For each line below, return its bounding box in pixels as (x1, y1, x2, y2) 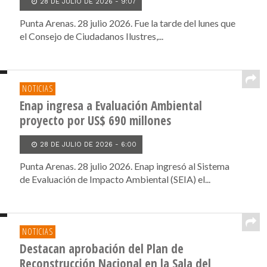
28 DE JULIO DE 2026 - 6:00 (40, 141, 137, 148)
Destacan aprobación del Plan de (20, 240, 184, 257)
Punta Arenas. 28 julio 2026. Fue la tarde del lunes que (20, 17, 236, 29)
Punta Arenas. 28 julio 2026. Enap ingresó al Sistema (20, 160, 230, 172)
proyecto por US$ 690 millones (20, 112, 172, 129)
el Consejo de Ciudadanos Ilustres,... (20, 30, 164, 42)
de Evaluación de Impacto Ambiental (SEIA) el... (20, 173, 211, 185)
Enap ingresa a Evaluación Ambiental (20, 97, 203, 114)
